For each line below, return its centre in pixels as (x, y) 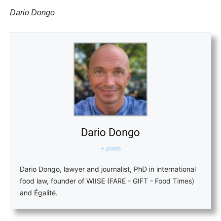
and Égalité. (39, 192)
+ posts (110, 148)
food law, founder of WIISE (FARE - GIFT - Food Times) (107, 181)
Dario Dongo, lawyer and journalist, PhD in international (108, 169)
